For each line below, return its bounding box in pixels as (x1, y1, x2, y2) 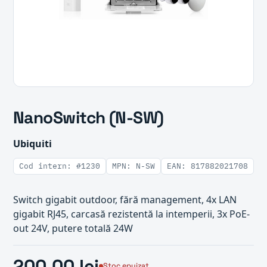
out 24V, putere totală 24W (13, 222, 133, 235)
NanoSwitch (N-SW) (13, 107, 164, 128)
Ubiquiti (13, 137, 52, 150)
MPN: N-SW (112, 161, 155, 171)
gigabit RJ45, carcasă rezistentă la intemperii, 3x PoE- (13, 207, 250, 221)
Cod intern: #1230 (19, 161, 100, 171)
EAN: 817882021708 (167, 161, 248, 171)
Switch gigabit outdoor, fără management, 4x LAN (13, 193, 237, 206)
